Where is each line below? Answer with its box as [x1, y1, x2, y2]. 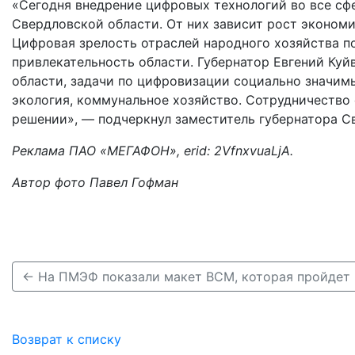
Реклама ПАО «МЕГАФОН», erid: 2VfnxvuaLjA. [12, 142, 293, 158]
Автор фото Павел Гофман [12, 174, 178, 190]
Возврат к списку [12, 330, 121, 347]
